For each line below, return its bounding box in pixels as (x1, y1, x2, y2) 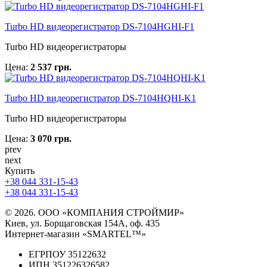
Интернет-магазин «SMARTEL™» (5, 229, 146, 240)
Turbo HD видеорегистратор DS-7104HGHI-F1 (5, 21, 194, 32)
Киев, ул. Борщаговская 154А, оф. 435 (5, 218, 160, 229)
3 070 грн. (30, 133, 72, 144)
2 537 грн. (30, 62, 72, 73)
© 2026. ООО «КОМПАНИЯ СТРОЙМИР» (5, 207, 184, 218)
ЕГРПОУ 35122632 (29, 249, 106, 260)
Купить (5, 166, 35, 176)
